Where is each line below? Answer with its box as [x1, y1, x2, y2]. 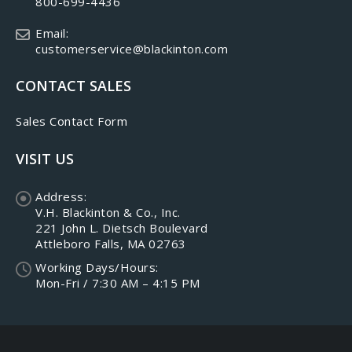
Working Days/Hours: [35, 258, 159, 275]
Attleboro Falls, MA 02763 [35, 235, 186, 251]
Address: [35, 188, 86, 204]
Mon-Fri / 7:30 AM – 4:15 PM [35, 274, 200, 291]
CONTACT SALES [16, 75, 131, 95]
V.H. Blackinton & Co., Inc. [35, 203, 181, 220]
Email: [35, 25, 68, 42]
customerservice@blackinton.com [35, 41, 228, 57]
